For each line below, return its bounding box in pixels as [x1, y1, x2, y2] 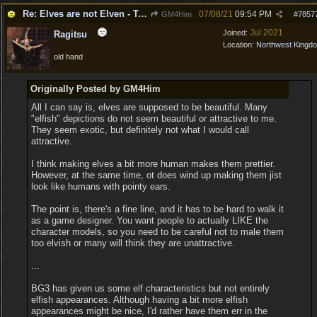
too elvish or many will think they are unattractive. [30, 238, 235, 248]
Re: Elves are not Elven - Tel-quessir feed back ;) [138, 8, 147, 19]
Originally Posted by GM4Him [30, 83, 161, 94]
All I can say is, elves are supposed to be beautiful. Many [30, 102, 267, 113]
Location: [223, 40, 256, 49]
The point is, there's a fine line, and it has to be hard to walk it [30, 204, 284, 214]
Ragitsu [54, 29, 87, 40]
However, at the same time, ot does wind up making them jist [30, 170, 282, 180]
